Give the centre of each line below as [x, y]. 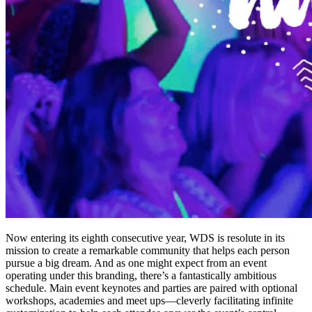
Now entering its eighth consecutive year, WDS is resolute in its [145, 237]
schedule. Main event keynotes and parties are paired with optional [151, 288]
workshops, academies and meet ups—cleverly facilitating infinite [149, 300]
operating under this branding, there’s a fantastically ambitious [141, 275]
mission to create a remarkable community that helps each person [148, 250]
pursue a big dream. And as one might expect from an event [136, 263]
